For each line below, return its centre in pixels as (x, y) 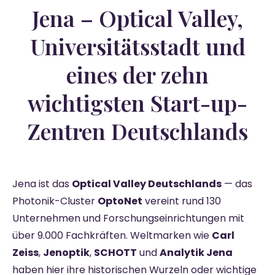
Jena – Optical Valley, (137, 17)
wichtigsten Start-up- (137, 102)
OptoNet (120, 201)
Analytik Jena (196, 252)
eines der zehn (137, 74)
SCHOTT (115, 252)
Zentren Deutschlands (137, 130)
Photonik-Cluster (55, 201)
